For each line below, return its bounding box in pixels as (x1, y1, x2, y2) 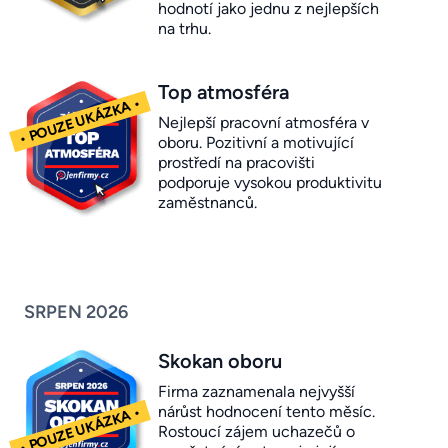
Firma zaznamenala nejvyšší (158, 382, 355, 402)
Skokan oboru (158, 349, 282, 374)
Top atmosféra (158, 80, 289, 105)
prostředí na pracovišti (158, 153, 315, 173)
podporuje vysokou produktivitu (158, 173, 382, 193)
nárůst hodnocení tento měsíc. (158, 402, 375, 422)
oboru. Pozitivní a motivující (158, 133, 354, 153)
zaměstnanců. (158, 193, 257, 213)
